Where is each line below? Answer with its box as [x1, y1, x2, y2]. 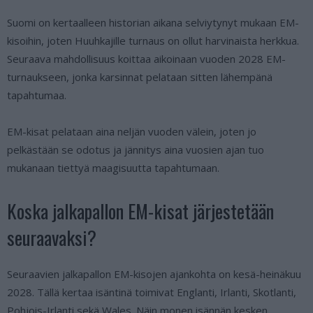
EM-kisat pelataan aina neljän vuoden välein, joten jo [7, 124, 256, 139]
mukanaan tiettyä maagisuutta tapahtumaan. [7, 161, 219, 175]
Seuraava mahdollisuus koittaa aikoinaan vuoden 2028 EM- [7, 52, 286, 66]
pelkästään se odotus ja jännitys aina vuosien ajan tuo [7, 143, 264, 157]
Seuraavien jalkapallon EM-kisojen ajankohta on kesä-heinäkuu [7, 267, 301, 282]
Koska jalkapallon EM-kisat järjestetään [7, 197, 274, 226]
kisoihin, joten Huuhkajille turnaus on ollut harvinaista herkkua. [7, 34, 299, 48]
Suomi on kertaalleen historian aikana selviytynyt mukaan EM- [7, 15, 299, 30]
